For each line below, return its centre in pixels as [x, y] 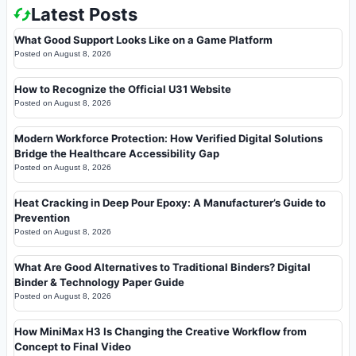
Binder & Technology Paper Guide [99, 282]
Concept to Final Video [73, 346]
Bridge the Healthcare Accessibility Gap [117, 153]
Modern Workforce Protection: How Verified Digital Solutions [168, 138]
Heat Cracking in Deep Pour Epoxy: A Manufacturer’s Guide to [170, 202]
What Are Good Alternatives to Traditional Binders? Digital [163, 267]
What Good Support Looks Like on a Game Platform [143, 39]
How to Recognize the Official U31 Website [123, 89]
